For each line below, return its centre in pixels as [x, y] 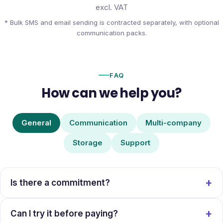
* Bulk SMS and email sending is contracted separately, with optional [111, 22]
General [36, 122]
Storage [88, 143]
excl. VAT [111, 7]
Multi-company [173, 122]
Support [135, 143]
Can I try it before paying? [64, 214]
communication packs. [111, 33]
